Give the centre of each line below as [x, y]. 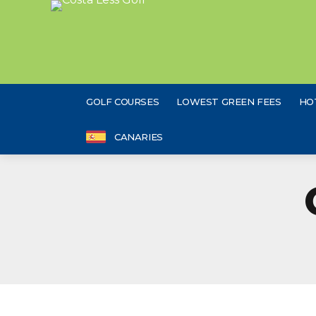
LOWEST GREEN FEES [229, 102]
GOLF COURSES [123, 102]
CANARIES [139, 137]
